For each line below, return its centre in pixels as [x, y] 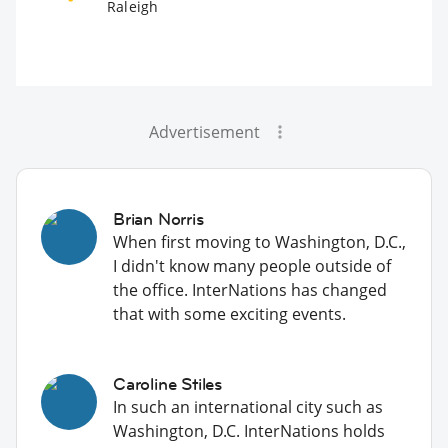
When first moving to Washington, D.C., [259, 241]
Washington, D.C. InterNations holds [249, 430]
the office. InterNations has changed [250, 289]
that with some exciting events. [229, 313]
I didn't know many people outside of [252, 265]
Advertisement [204, 131]
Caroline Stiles [167, 383]
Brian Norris [158, 218]
